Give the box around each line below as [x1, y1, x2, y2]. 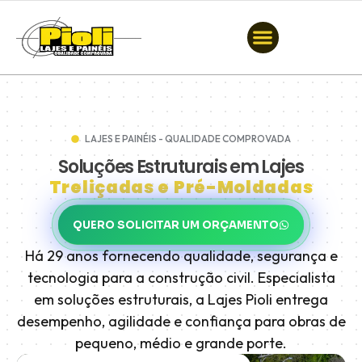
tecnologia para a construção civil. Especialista [27, 267, 335, 287]
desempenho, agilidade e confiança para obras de [16, 311, 346, 330]
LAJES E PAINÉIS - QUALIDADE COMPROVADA [85, 132, 292, 145]
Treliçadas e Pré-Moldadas [48, 175, 314, 199]
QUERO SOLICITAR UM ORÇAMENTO [73, 217, 279, 232]
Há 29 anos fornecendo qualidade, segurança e [24, 246, 338, 265]
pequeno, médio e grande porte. [75, 333, 287, 352]
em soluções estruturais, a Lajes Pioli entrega [34, 289, 328, 309]
